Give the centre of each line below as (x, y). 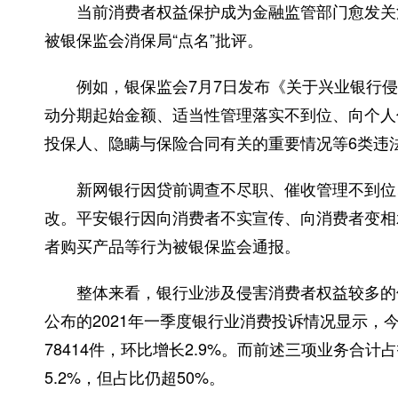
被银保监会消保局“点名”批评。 (154, 39)
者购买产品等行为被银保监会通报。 (172, 245)
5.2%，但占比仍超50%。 (135, 377)
